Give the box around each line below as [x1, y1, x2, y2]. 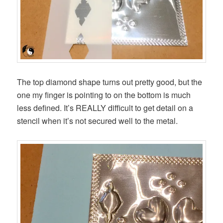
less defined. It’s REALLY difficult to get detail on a [17, 102, 194, 114]
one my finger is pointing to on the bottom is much [17, 89, 191, 101]
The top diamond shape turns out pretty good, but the [17, 76, 203, 88]
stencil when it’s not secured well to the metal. [17, 115, 178, 127]
